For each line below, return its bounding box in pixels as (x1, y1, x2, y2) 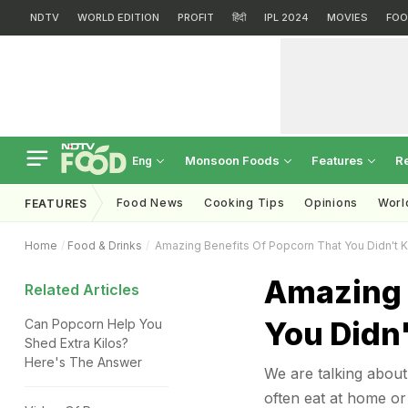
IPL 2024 (264, 11, 309, 24)
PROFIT (178, 11, 214, 24)
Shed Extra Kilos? (25, 335, 128, 351)
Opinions (304, 196, 358, 209)
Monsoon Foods (185, 153, 282, 168)
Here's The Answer (25, 354, 142, 370)
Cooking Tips (203, 196, 285, 209)
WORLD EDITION (77, 11, 159, 24)
